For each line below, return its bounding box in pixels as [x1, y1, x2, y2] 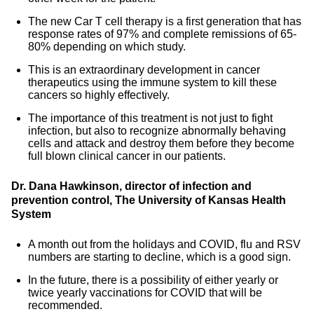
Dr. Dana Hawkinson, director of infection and [11, 180, 252, 192]
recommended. [28, 299, 102, 311]
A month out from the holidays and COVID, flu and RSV [28, 238, 301, 250]
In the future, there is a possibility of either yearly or [28, 274, 278, 286]
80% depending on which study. [28, 41, 186, 53]
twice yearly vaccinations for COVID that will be [28, 287, 262, 299]
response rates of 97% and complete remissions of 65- [28, 28, 296, 40]
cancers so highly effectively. [28, 89, 170, 101]
